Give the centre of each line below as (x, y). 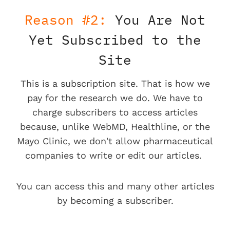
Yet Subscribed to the (115, 40)
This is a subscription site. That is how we (115, 84)
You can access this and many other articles (115, 186)
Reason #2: (66, 20)
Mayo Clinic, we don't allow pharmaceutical (115, 141)
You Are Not (156, 20)
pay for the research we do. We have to (115, 98)
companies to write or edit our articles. (115, 156)
